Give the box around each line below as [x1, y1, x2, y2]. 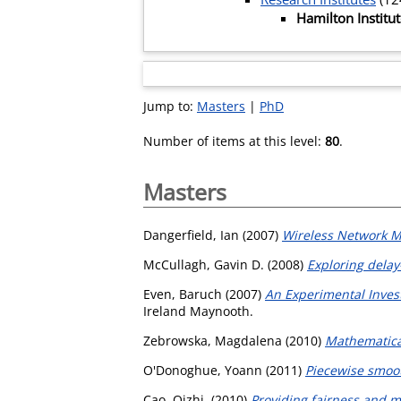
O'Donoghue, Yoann [143, 361, 262, 379]
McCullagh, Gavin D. [143, 255, 264, 273]
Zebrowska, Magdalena [143, 331, 282, 349]
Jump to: [143, 97, 197, 115]
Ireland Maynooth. [143, 302, 253, 320]
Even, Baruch [143, 285, 222, 303]
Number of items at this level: [143, 132, 325, 149]
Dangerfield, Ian [143, 226, 239, 243]
